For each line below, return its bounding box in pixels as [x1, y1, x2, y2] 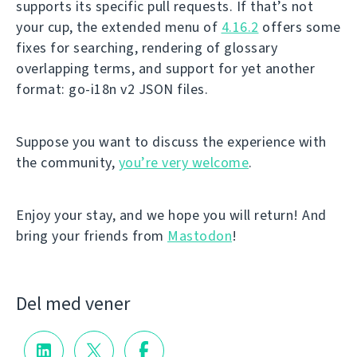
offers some [258, 17, 341, 37]
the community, [16, 152, 119, 172]
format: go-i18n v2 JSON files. [16, 79, 208, 99]
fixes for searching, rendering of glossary [16, 37, 277, 57]
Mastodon [167, 226, 232, 245]
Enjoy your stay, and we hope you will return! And [16, 205, 327, 225]
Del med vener [16, 291, 130, 317]
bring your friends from [16, 226, 167, 245]
